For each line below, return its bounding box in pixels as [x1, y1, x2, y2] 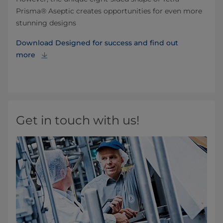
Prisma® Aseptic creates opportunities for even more [16, 6, 202, 16]
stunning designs [16, 18, 76, 28]
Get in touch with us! [16, 113, 139, 128]
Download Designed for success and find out [16, 38, 178, 48]
